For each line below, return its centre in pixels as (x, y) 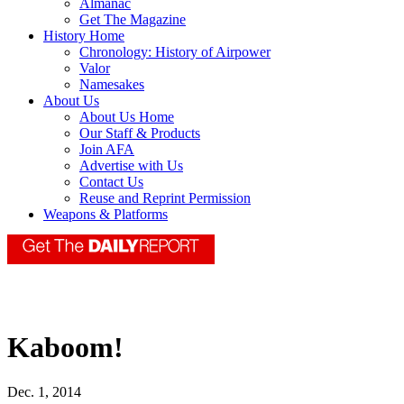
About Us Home (127, 117)
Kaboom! (65, 348)
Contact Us (111, 182)
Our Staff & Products (140, 133)
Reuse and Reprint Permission (165, 198)
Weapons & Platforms (106, 215)
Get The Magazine (133, 20)
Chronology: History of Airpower (175, 52)
